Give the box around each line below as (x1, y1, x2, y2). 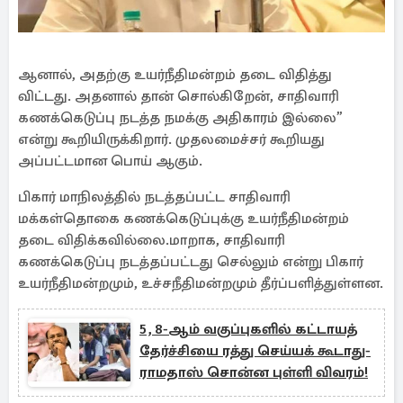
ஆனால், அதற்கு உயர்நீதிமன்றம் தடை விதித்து (18, 66, 332, 84)
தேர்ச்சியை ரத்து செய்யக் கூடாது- (139, 342, 371, 360)
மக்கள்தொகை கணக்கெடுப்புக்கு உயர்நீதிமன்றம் (18, 210, 349, 228)
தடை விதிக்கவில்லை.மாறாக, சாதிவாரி (18, 231, 285, 249)
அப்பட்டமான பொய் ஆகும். (18, 152, 202, 170)
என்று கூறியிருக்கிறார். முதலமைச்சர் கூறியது (18, 130, 325, 148)
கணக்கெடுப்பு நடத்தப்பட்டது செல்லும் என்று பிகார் (18, 253, 363, 271)
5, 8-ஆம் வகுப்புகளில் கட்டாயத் (139, 320, 357, 338)
